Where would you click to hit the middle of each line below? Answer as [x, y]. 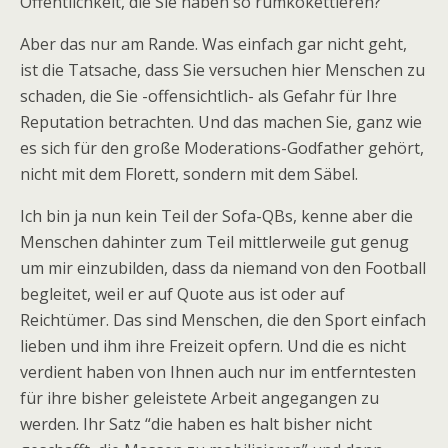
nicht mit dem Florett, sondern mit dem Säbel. [189, 174]
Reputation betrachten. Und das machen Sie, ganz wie [221, 122]
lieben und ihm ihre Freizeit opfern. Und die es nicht [213, 346]
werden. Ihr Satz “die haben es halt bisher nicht [196, 424]
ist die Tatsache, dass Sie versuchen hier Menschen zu [222, 70]
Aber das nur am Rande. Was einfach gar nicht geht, [213, 44]
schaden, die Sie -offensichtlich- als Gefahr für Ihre [208, 96]
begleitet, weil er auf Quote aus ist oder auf [182, 294]
